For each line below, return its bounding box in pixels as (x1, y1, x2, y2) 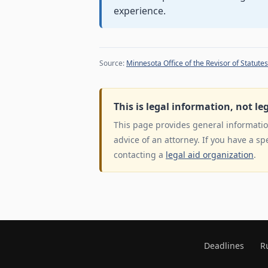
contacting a (114, 149, 166, 161)
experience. (114, 4, 166, 18)
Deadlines (204, 240, 244, 252)
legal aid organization (166, 149, 254, 161)
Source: (99, 58, 126, 69)
